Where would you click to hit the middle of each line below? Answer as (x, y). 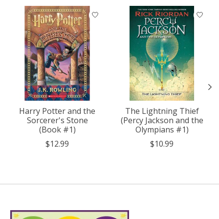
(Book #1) (57, 129)
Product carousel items (52, 11)
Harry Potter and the (57, 111)
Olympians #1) (162, 129)
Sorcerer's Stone (57, 120)
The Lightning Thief (162, 111)
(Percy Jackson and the (162, 120)
